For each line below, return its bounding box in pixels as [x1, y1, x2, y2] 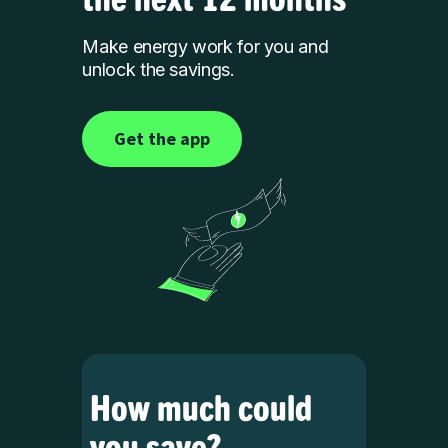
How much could [90, 382, 313, 428]
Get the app [114, 127, 211, 151]
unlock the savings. [82, 59, 235, 81]
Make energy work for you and [82, 36, 329, 58]
